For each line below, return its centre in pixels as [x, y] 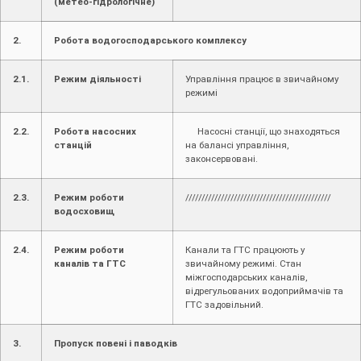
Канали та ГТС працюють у [245, 249]
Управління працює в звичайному [262, 79]
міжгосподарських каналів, [246, 277]
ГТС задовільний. [224, 304]
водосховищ [84, 211]
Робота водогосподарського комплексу [150, 40]
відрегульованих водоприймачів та [264, 290]
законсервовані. [222, 158]
